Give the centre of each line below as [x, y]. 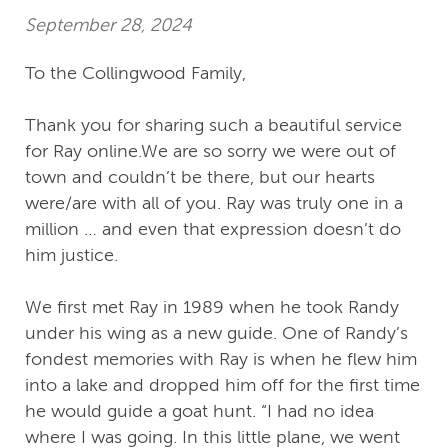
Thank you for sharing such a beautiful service [213, 125]
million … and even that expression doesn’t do [213, 229]
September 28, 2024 [108, 24]
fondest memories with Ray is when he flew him [221, 359]
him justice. [71, 255]
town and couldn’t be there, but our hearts [200, 177]
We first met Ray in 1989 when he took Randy [212, 307]
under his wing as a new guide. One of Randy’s [216, 333]
